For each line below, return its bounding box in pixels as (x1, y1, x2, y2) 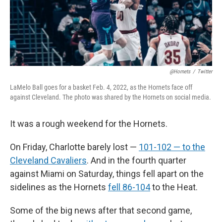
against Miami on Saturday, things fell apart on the (10, 168, 204, 179)
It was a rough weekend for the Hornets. (10, 118, 167, 129)
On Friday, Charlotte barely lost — (10, 141, 139, 152)
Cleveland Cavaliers (10, 155, 87, 166)
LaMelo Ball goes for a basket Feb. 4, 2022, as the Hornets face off (10, 83, 192, 91)
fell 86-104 (108, 181, 150, 192)
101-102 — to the (139, 141, 205, 152)
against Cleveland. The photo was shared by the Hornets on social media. (10, 93, 211, 101)
